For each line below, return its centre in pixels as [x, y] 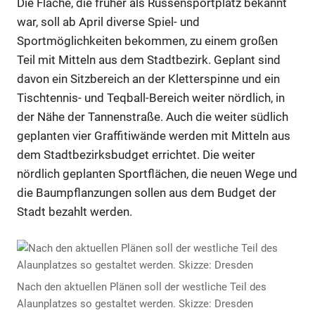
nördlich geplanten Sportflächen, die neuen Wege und [157, 174]
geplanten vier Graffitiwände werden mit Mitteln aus [154, 136]
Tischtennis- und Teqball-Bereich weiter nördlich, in [151, 98]
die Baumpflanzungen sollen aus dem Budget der [147, 193]
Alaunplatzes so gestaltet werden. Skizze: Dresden [135, 304]
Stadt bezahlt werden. [75, 212]
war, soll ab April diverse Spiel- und [108, 22]
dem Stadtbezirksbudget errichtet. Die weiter [136, 155]
